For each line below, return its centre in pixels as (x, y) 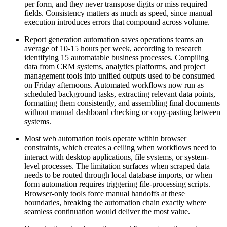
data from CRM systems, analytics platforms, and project (115, 67)
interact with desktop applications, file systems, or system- (117, 157)
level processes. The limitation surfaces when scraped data (117, 166)
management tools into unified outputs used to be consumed (120, 76)
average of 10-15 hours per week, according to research (113, 49)
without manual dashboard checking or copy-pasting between (122, 112)
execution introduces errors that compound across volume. (117, 22)
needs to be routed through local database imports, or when (118, 175)
